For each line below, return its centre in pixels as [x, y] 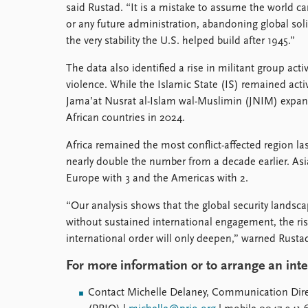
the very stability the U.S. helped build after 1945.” [180, 41]
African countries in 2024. [125, 118]
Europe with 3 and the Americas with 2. [157, 179]
